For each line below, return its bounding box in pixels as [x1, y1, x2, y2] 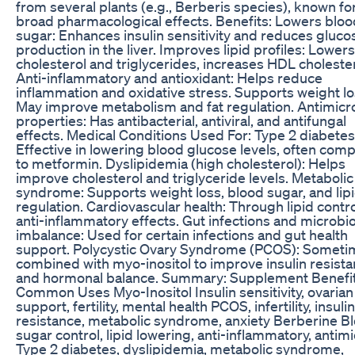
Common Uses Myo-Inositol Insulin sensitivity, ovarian [16, 282, 353, 300]
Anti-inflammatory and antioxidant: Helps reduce [16, 68, 323, 86]
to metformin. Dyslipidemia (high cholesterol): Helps [16, 154, 345, 172]
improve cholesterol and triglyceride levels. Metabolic [16, 168, 353, 186]
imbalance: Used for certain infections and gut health [16, 225, 348, 243]
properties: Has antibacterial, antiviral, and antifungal [16, 111, 346, 129]
